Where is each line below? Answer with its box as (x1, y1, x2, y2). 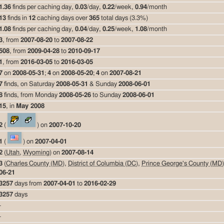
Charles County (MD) (6, 160, 64, 167)
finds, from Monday (2, 91, 59, 98)
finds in (6, 14, 28, 21)
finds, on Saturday (2, 80, 56, 87)
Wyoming (23, 149, 49, 156)
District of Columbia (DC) (68, 160, 138, 167)
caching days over (35, 14, 89, 21)
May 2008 (16, 102, 44, 109)
